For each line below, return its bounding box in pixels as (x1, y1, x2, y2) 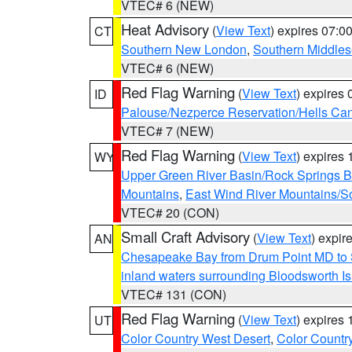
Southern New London (121, 40, 247, 58)
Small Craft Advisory (121, 226, 250, 247)
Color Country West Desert (121, 329, 270, 347)
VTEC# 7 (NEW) (121, 122, 214, 140)
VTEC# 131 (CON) (121, 285, 226, 303)
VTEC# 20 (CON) (121, 203, 219, 222)
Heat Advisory (121, 19, 209, 39)
